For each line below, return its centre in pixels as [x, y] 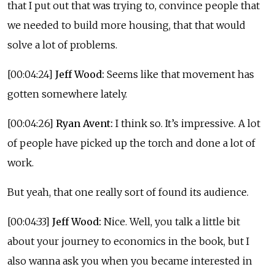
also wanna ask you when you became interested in [130, 261]
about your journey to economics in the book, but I [128, 241]
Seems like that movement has [179, 74]
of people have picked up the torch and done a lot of [131, 143]
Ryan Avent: [84, 123]
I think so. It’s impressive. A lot [187, 123]
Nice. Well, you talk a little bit [171, 221]
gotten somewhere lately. [67, 94]
